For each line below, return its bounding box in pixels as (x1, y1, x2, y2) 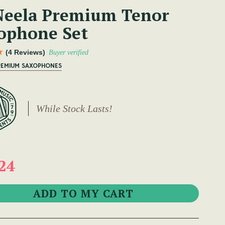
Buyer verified (49, 49, 88, 57)
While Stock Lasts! (36, 103, 113, 115)
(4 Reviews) (6, 48, 45, 57)
